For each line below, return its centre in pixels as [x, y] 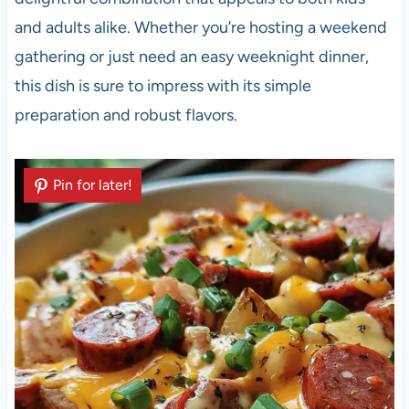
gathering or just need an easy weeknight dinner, [191, 57]
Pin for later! [92, 185]
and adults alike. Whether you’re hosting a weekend [200, 28]
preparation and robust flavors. [126, 115]
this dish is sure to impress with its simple [163, 86]
